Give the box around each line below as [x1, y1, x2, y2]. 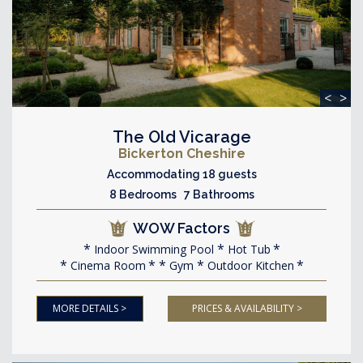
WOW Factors [133, 220, 230, 237]
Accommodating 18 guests [106, 168, 257, 181]
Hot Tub [224, 241, 271, 257]
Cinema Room [66, 258, 146, 273]
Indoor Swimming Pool [90, 241, 214, 257]
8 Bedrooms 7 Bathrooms [109, 188, 254, 201]
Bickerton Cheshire [117, 146, 246, 161]
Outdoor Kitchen [203, 258, 294, 273]
